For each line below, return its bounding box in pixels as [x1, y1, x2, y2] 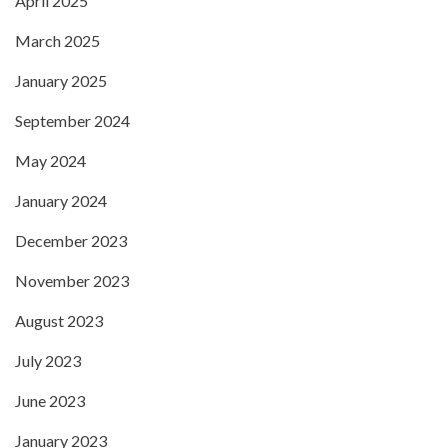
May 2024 [15, 151, 86, 170]
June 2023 [15, 391, 85, 410]
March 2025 [15, 31, 100, 50]
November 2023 [15, 271, 129, 290]
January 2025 [15, 71, 107, 90]
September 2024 [15, 111, 130, 130]
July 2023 [15, 351, 81, 370]
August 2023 [15, 311, 103, 330]
